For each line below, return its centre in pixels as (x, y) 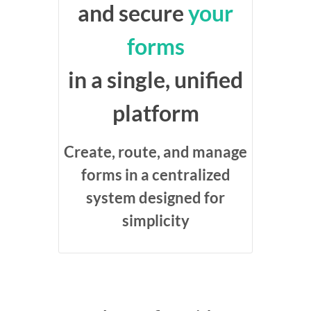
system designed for (155, 197)
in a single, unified (155, 79)
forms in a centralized (155, 175)
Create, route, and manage (155, 152)
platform (155, 113)
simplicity (155, 220)
